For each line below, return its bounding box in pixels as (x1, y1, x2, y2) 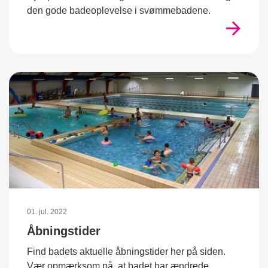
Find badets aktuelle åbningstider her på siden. (27, 246, 226, 257)
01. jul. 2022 (27, 208, 67, 216)
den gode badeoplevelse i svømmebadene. (27, 5, 211, 16)
